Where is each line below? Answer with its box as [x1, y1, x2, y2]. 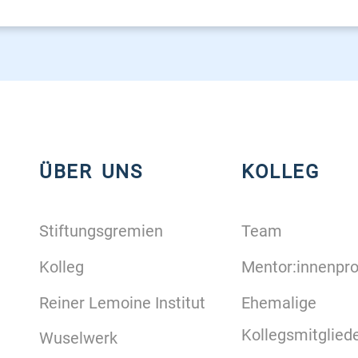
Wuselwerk [39, 328, 117, 348]
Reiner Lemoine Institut [39, 292, 205, 312]
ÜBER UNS [39, 161, 142, 184]
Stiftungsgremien [39, 221, 163, 241]
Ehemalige [241, 292, 317, 312]
